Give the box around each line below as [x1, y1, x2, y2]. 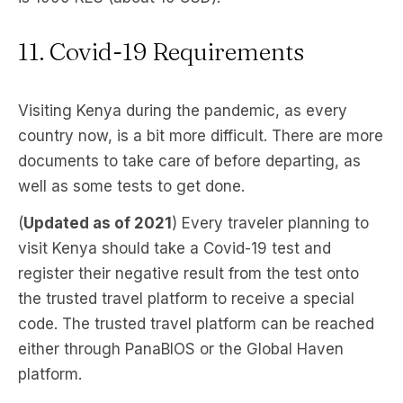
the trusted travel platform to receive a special [18, 290, 354, 308]
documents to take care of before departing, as [18, 152, 361, 170]
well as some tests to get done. [18, 177, 245, 195]
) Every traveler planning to [172, 214, 369, 232]
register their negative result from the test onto [18, 264, 359, 282]
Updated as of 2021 [23, 214, 172, 232]
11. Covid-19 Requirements [18, 37, 304, 67]
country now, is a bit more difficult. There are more [18, 127, 383, 145]
